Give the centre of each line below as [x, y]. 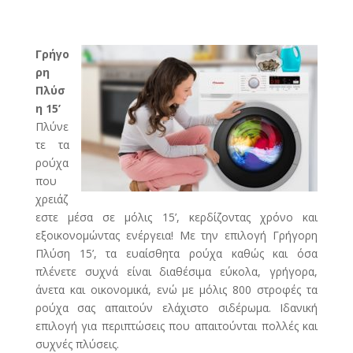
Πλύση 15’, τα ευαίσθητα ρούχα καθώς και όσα [176, 254]
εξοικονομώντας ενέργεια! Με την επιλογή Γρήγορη [176, 236]
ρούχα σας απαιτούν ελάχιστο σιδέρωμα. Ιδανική [176, 308]
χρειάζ [51, 199]
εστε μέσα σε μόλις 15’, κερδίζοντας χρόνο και [176, 217]
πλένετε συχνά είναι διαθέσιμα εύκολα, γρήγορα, [176, 272]
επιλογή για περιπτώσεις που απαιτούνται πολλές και [176, 326]
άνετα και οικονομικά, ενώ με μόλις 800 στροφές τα [176, 290]
